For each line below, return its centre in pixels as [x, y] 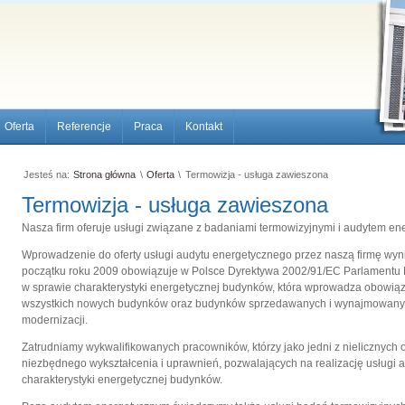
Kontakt [204, 127]
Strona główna [105, 174]
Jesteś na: [47, 174]
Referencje [84, 127]
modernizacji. [55, 320]
